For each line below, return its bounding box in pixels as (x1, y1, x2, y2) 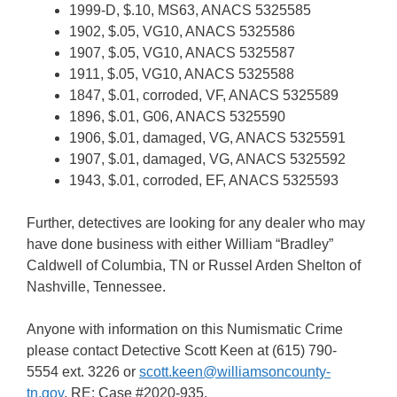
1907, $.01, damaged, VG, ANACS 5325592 (69, 152, 346, 167)
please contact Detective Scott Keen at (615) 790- (27, 343, 337, 358)
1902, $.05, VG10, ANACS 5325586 (69, 24, 295, 39)
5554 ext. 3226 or (27, 364, 139, 379)
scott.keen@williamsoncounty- (139, 364, 331, 379)
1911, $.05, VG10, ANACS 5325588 (69, 66, 294, 82)
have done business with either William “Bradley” (27, 237, 333, 252)
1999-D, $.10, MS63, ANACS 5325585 (69, 3, 311, 18)
